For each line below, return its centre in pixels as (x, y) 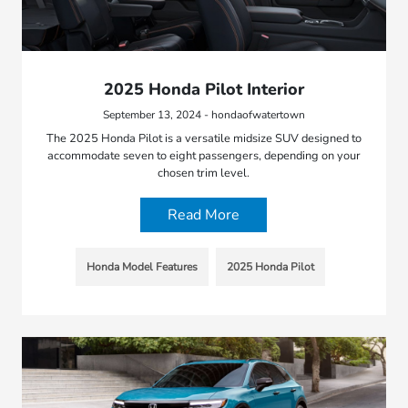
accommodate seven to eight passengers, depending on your (204, 155)
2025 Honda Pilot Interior (204, 89)
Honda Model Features (142, 266)
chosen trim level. (204, 173)
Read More (204, 214)
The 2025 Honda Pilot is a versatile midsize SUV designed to (204, 138)
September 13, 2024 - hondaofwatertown (204, 114)
